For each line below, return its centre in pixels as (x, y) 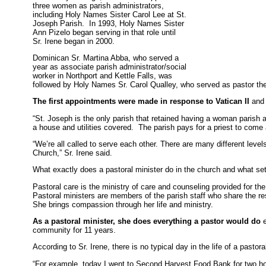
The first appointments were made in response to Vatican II (141, 102)
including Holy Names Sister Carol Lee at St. (110, 14)
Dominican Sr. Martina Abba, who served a (106, 58)
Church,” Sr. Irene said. (73, 153)
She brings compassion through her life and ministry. (123, 204)
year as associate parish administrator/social (110, 66)
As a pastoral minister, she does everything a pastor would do (147, 221)
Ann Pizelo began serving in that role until (104, 32)
